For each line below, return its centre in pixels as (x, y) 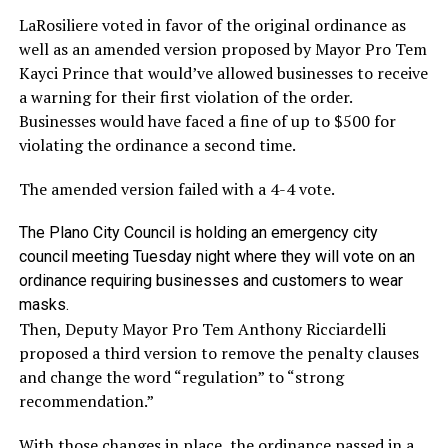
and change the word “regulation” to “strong (181, 376)
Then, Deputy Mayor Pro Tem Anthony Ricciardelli (202, 328)
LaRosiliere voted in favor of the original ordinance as (212, 24)
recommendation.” (86, 400)
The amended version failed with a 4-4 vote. (176, 188)
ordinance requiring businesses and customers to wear (210, 280)
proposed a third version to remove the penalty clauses (218, 352)
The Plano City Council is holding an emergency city (198, 232)
